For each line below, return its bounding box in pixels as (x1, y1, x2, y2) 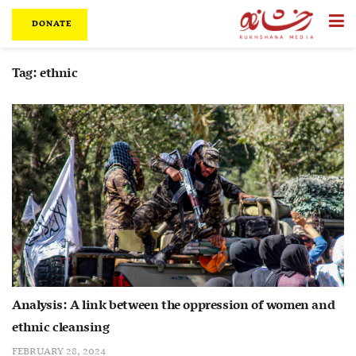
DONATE (29, 17, 72, 32)
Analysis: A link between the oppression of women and (12, 294, 335, 317)
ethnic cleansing (12, 316, 110, 339)
